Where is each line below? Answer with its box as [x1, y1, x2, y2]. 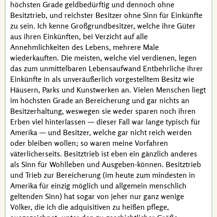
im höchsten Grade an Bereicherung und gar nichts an [10, 95, 189, 105]
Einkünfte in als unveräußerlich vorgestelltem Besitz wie [10, 74, 194, 84]
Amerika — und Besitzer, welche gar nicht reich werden [10, 127, 192, 137]
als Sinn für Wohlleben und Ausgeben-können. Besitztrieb [10, 159, 201, 169]
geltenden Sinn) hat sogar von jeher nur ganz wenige [10, 191, 184, 201]
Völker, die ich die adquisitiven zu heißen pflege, [10, 202, 169, 212]
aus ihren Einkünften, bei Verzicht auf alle [10, 31, 148, 41]
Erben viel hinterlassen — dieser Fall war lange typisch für [10, 117, 201, 126]
